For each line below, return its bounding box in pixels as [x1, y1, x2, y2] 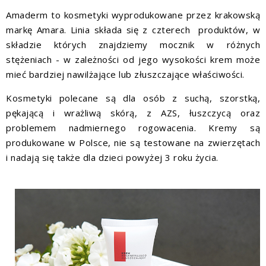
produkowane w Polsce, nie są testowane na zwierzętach [6, 137, 260, 149]
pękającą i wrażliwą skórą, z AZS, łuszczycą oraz [6, 107, 260, 119]
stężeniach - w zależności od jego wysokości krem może [6, 53, 260, 66]
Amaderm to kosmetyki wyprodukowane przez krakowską [6, 9, 260, 21]
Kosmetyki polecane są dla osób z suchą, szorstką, [6, 92, 260, 104]
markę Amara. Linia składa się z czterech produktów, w [6, 24, 260, 36]
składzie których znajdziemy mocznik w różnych [6, 39, 260, 51]
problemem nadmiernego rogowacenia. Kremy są [6, 122, 260, 134]
